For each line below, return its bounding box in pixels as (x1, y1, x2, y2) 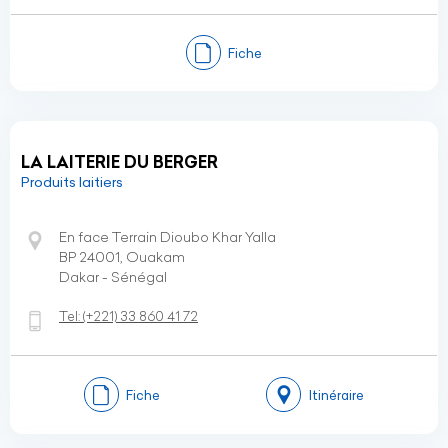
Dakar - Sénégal (59, 268, 167, 286)
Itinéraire (308, 386, 364, 403)
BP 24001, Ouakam (59, 248, 185, 266)
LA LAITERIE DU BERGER (21, 152, 218, 172)
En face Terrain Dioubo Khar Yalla (59, 228, 276, 246)
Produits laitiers (21, 173, 123, 191)
